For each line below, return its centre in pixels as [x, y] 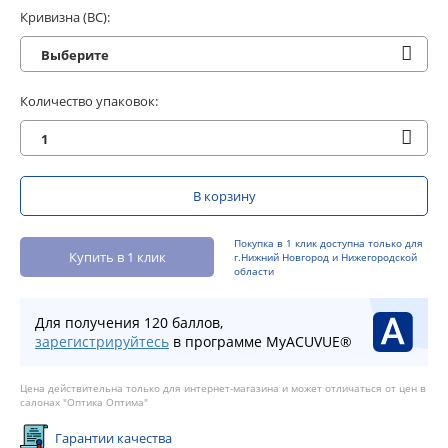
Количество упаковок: [89, 101]
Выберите [75, 55]
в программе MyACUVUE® [260, 341]
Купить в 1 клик [117, 257]
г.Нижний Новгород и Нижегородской [325, 257]
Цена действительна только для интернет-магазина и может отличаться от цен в [223, 388]
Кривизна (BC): [65, 17]
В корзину [224, 196]
